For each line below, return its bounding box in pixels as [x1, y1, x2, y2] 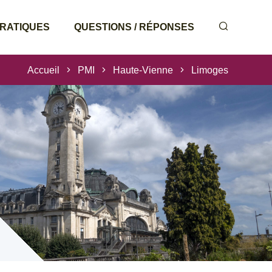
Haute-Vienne [113, 64, 173, 75]
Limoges [191, 64, 228, 75]
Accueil [27, 64, 59, 75]
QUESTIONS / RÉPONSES [74, 22, 194, 32]
